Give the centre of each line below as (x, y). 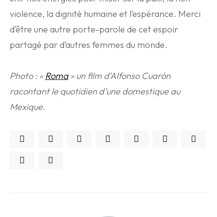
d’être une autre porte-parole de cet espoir (94, 29)
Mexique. (27, 107)
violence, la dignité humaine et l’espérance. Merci (105, 14)
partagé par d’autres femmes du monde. (89, 45)
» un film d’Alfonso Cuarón (119, 76)
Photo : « (27, 76)
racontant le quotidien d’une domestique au (95, 91)
